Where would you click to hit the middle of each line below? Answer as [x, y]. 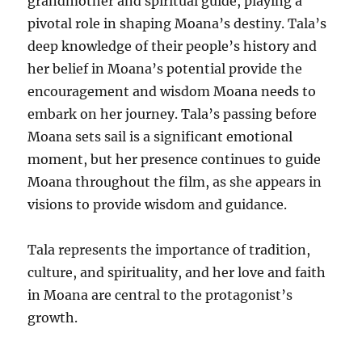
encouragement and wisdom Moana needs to [172, 91]
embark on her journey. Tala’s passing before [173, 114]
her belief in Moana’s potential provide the [165, 68]
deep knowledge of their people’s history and [173, 46]
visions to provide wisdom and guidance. [158, 204]
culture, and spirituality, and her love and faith [177, 272]
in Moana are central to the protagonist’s [160, 295]
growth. [53, 317]
